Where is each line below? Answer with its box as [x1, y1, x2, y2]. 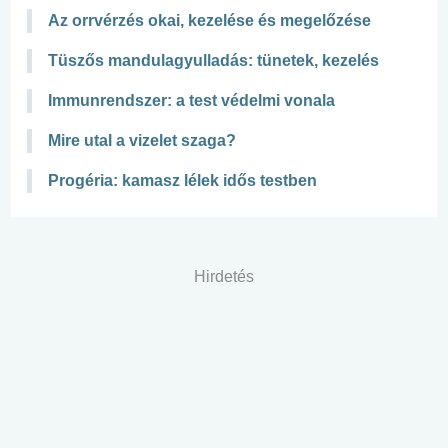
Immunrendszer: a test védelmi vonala [48, 91, 335, 109]
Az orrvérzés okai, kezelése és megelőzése [48, 11, 371, 29]
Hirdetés [194, 267, 254, 285]
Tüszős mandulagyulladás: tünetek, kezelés [48, 51, 379, 69]
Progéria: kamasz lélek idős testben [48, 171, 317, 189]
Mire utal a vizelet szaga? [48, 131, 236, 149]
